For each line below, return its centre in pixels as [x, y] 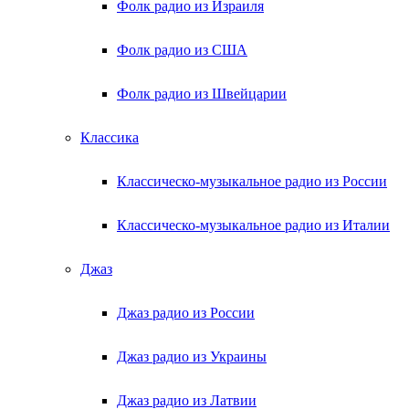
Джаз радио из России [186, 313]
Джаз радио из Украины [192, 357]
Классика [110, 137]
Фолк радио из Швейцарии [202, 94]
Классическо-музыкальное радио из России [252, 181]
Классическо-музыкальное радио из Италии [253, 225]
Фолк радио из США [182, 50]
